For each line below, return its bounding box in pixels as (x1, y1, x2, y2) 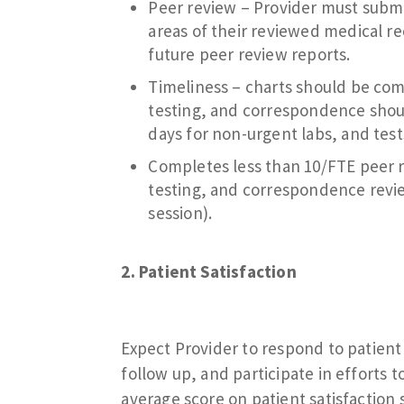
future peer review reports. (148, 42, 351, 65)
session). (148, 201, 213, 224)
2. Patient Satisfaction (121, 260, 297, 282)
